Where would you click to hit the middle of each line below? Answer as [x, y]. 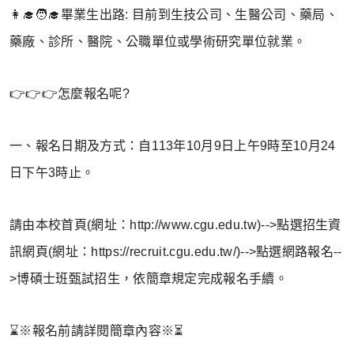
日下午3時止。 [52, 173]
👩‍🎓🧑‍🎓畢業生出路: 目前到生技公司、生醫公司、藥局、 [174, 15]
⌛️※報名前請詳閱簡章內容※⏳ [97, 331]
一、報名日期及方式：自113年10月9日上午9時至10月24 [173, 146]
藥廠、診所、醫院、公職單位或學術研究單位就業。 [158, 42]
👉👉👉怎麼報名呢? [70, 94]
